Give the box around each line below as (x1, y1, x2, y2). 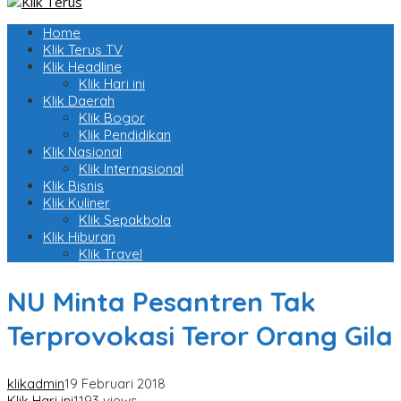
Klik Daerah (43, 92, 115, 110)
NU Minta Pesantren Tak (7, 285, 316, 320)
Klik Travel (79, 245, 142, 263)
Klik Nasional (43, 143, 122, 161)
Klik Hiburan (43, 228, 115, 246)
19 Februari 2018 (64, 375, 166, 393)
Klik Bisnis (43, 177, 104, 195)
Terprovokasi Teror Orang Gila (7, 319, 393, 354)
